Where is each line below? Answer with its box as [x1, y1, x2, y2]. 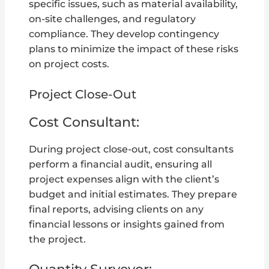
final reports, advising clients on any [29, 203, 204, 215]
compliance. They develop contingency [29, 28, 220, 40]
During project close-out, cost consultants [29, 143, 234, 155]
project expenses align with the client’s [29, 173, 220, 185]
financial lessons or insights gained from [29, 218, 225, 230]
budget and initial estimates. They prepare [29, 188, 238, 200]
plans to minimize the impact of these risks [29, 43, 239, 55]
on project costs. [29, 58, 110, 70]
